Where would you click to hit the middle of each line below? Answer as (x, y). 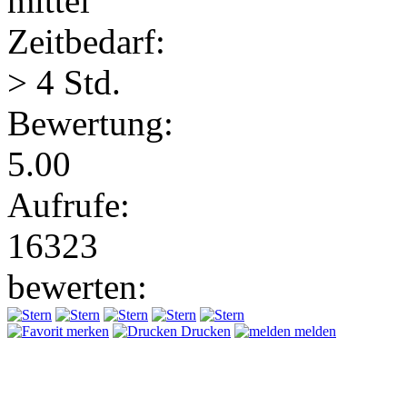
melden (313, 331)
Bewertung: (90, 123)
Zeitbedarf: (86, 41)
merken (86, 331)
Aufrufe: (69, 204)
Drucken (204, 331)
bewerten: (77, 286)
